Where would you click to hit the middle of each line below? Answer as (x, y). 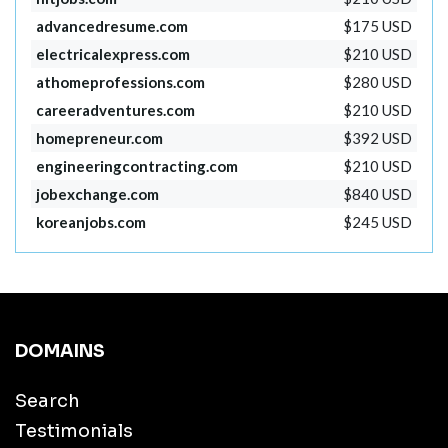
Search (47, 401)
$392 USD (377, 138)
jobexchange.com (98, 194)
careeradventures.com (116, 110)
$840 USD (377, 194)
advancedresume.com (112, 26)
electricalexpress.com (113, 54)
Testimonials (74, 431)
